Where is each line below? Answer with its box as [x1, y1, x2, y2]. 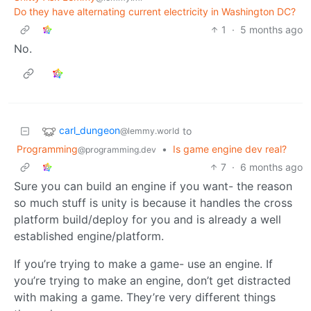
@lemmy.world [120, 126, 180, 137]
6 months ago [240, 161, 303, 174]
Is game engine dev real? [173, 143, 287, 155]
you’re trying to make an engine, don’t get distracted [14, 274, 291, 288]
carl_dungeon [59, 124, 120, 137]
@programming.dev [78, 144, 156, 155]
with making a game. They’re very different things [14, 290, 276, 305]
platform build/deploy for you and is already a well [14, 212, 281, 227]
